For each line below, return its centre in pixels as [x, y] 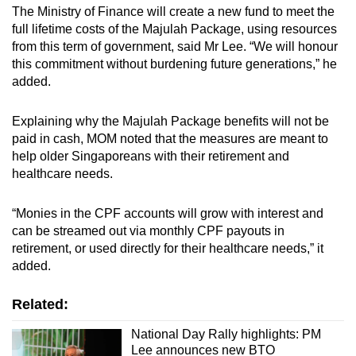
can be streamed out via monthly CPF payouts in [148, 230]
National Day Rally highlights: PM [226, 334]
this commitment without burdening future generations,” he [174, 64]
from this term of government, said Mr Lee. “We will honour [175, 46]
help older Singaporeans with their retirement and [151, 156]
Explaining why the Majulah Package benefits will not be [170, 121]
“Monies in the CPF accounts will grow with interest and [168, 213]
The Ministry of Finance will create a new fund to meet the [173, 11]
